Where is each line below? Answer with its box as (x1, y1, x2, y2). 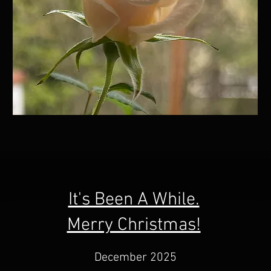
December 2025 (94, 250, 177, 266)
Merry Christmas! (67, 214, 201, 237)
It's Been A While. (68, 189, 200, 212)
